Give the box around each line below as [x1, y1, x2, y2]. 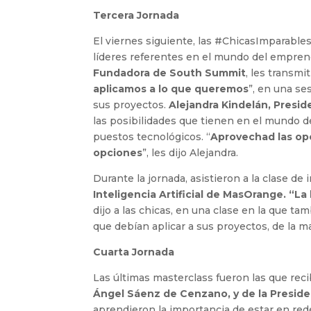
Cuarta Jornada [93, 246, 175, 259]
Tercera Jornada [93, 9, 180, 22]
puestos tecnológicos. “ [93, 131, 211, 144]
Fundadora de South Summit [93, 67, 246, 80]
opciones [93, 146, 143, 160]
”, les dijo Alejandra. [142, 146, 239, 160]
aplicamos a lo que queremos [93, 83, 249, 96]
